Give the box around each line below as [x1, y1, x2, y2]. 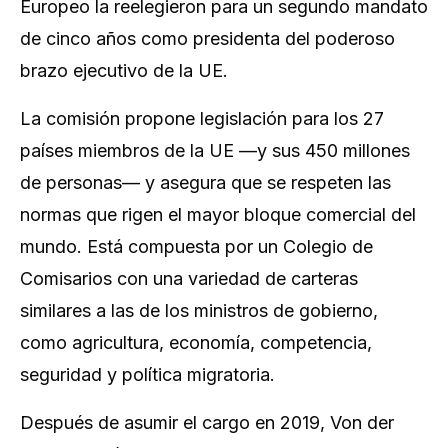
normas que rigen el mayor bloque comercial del [20, 204, 416, 225]
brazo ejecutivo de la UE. [20, 60, 228, 81]
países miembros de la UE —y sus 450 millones [20, 140, 410, 161]
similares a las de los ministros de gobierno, [20, 300, 378, 321]
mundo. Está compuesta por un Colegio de [20, 236, 373, 257]
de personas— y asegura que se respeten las [20, 172, 391, 193]
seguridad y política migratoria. [20, 364, 275, 385]
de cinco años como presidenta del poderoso [20, 28, 395, 49]
